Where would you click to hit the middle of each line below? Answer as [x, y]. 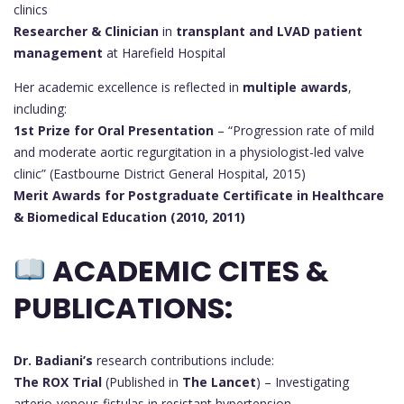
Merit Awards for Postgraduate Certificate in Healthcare [199, 196]
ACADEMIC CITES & [188, 271]
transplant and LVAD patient [269, 32]
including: [40, 109]
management [58, 53]
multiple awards [295, 87]
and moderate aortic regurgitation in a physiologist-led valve [189, 152]
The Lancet [219, 382]
